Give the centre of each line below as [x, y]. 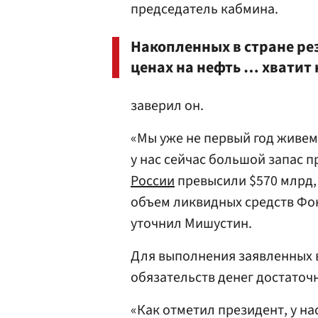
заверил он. [167, 106]
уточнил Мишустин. [191, 224]
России [153, 181]
